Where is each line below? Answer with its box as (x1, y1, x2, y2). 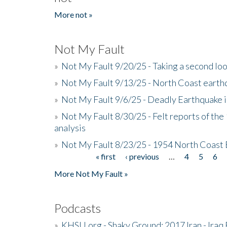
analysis (54, 122, 86, 133)
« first (96, 151, 116, 161)
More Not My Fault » (54, 168, 128, 178)
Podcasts (54, 200, 101, 215)
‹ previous (125, 151, 160, 161)
